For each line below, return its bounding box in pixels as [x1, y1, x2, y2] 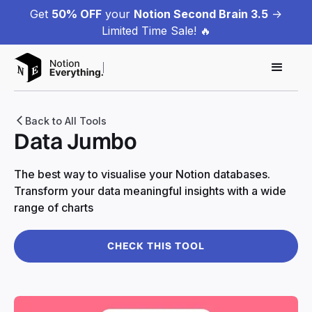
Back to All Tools [25, 114, 107, 127]
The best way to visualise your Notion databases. [14, 166, 270, 181]
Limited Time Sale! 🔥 [101, 24, 211, 38]
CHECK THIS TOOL [107, 239, 205, 252]
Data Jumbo [14, 127, 136, 155]
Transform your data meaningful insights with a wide [14, 183, 286, 198]
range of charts [14, 200, 93, 214]
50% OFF [52, 7, 102, 21]
